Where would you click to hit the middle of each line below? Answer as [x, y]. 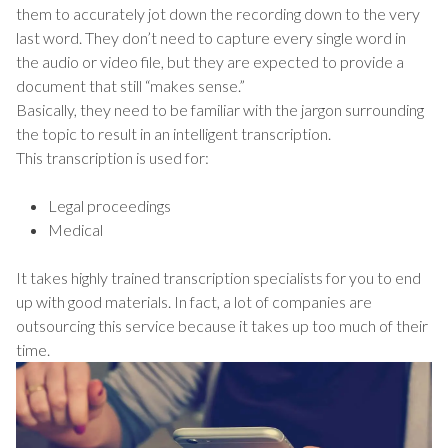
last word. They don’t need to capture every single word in [211, 37]
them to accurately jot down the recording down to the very [218, 13]
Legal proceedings [109, 205]
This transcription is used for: [112, 157]
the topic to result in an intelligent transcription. [173, 133]
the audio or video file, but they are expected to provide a [210, 61]
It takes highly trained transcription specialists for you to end [218, 277]
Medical [75, 229]
